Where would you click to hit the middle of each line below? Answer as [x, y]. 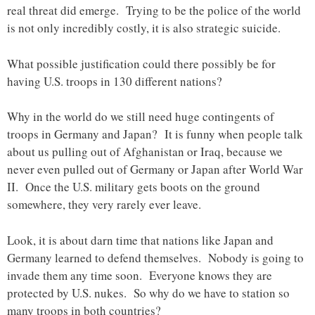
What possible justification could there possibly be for [141, 63]
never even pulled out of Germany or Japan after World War [155, 169]
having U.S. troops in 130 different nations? [115, 81]
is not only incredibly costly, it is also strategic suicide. [144, 28]
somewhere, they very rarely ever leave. [104, 205]
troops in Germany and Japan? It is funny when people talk [155, 134]
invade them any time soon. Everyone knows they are [140, 275]
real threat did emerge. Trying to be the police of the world [154, 11]
